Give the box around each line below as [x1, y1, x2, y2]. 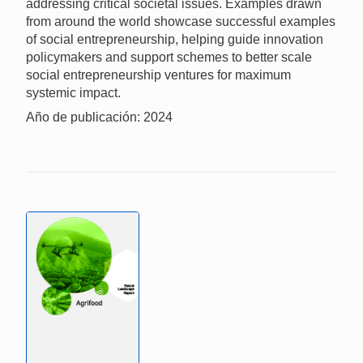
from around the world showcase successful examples [26, 15, 335, 29]
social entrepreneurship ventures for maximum [26, 68, 291, 83]
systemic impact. [26, 86, 121, 100]
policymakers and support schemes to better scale [26, 50, 312, 65]
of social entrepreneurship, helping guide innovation [26, 32, 323, 47]
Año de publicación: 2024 [26, 110, 173, 125]
